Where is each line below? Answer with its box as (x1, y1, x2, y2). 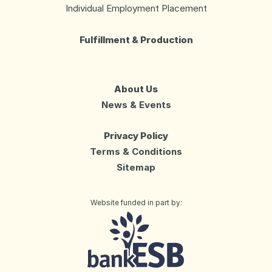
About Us (114, 83, 158, 95)
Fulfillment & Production (79, 33, 193, 46)
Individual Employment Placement (65, 2, 207, 15)
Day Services (67, 228, 150, 244)
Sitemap (117, 161, 155, 174)
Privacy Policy (104, 130, 168, 142)
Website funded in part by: (90, 199, 182, 208)
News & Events (101, 98, 171, 110)
